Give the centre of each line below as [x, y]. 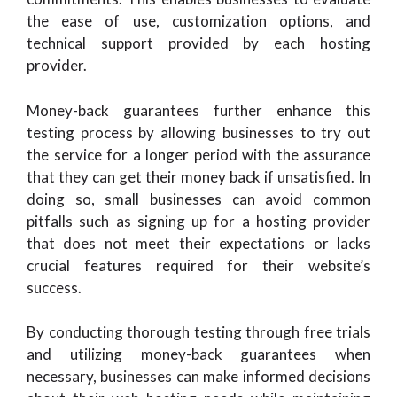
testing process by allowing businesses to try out [198, 132]
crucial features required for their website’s [198, 265]
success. [54, 287]
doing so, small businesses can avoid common [198, 198]
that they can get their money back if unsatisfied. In [198, 176]
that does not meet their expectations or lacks [198, 243]
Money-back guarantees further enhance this [198, 110]
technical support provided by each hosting [198, 43]
